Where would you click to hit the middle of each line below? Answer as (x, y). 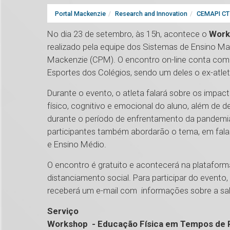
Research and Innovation (151, 14)
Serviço (63, 211)
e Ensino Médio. (78, 145)
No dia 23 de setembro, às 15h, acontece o (128, 34)
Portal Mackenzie (80, 14)
